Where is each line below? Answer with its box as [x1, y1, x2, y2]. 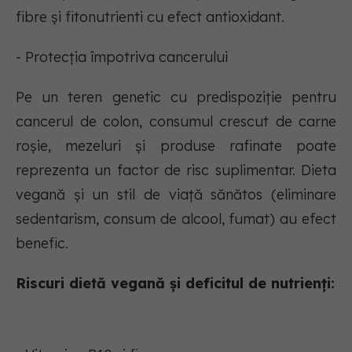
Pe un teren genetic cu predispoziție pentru [16, 88, 336, 106]
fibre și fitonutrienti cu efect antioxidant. [16, 8, 284, 26]
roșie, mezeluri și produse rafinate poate [16, 137, 336, 155]
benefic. [16, 234, 68, 252]
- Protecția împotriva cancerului [16, 48, 228, 66]
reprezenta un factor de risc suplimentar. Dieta [16, 161, 336, 179]
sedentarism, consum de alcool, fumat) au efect [16, 210, 336, 228]
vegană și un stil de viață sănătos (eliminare [16, 185, 336, 203]
